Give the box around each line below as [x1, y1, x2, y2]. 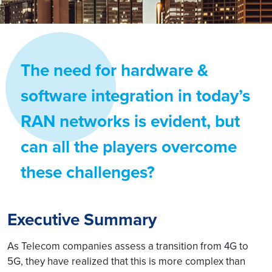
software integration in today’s [21, 83, 250, 108]
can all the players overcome [21, 134, 237, 159]
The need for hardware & [21, 58, 208, 83]
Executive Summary [7, 207, 157, 232]
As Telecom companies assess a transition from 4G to [7, 239, 248, 253]
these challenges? [21, 160, 155, 185]
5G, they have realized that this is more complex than [7, 254, 245, 268]
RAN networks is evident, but [21, 109, 240, 134]
